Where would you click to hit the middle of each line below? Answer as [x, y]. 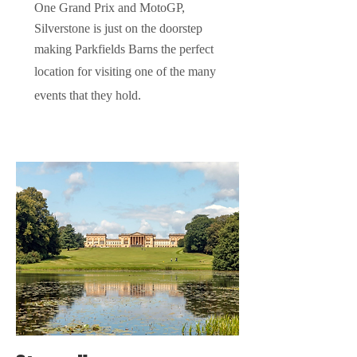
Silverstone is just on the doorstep [118, 28]
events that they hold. [88, 95]
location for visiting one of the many [125, 71]
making [55, 49]
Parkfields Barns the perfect [144, 49]
